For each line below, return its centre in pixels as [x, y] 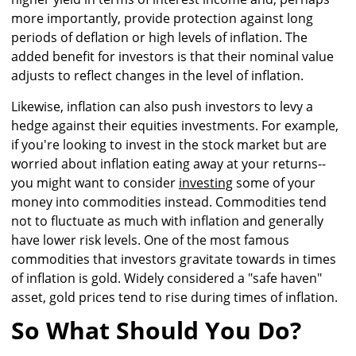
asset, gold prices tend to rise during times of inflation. [174, 297]
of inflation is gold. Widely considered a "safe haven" [166, 278]
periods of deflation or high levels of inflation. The [159, 37]
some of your [274, 182]
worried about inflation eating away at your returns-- [168, 163]
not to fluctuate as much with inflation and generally [167, 221]
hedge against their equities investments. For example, [175, 125]
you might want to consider [95, 182]
